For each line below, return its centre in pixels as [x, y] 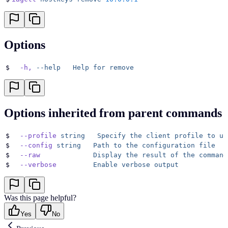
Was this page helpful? [40, 197]
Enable [87, 164]
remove [120, 67]
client [156, 135]
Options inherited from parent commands [113, 113]
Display [81, 155]
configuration [166, 145]
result [152, 155]
